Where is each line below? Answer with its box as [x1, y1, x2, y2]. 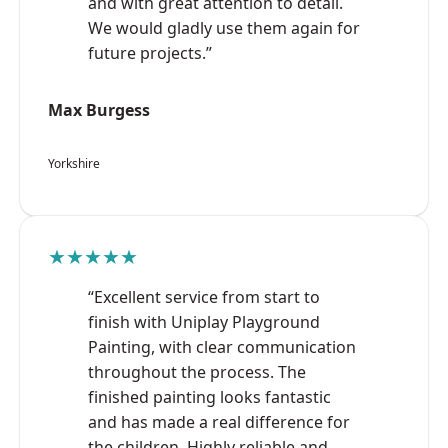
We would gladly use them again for [88, 16, 360, 39]
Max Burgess [48, 98, 150, 121]
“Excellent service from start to [88, 285, 320, 308]
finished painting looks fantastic [88, 385, 331, 408]
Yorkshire [48, 154, 100, 172]
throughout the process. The [88, 360, 306, 383]
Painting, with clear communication [88, 335, 356, 358]
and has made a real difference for [88, 410, 350, 433]
